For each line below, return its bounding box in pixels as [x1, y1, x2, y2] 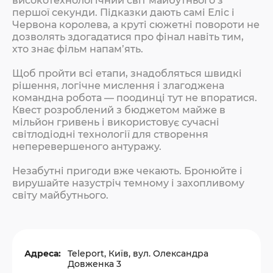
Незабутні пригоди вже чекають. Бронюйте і [12, 165, 243, 177]
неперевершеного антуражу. [12, 140, 161, 152]
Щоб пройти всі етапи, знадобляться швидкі [12, 67, 242, 79]
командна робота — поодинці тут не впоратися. [12, 91, 257, 104]
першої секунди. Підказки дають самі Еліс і [12, 6, 235, 18]
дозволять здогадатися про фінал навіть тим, [12, 30, 244, 43]
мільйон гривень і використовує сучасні [12, 116, 219, 128]
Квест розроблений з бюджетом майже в [12, 104, 225, 116]
